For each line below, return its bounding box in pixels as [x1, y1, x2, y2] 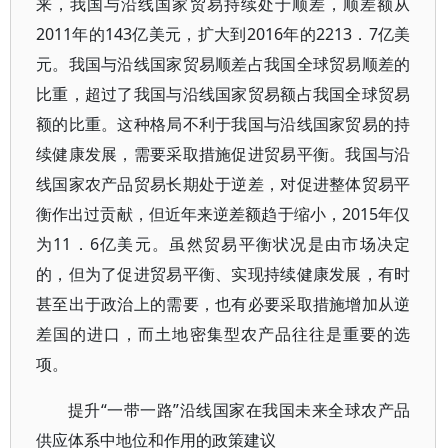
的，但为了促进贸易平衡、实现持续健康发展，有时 [36, 263, 411, 286]
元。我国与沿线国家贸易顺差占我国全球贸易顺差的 [36, 53, 411, 76]
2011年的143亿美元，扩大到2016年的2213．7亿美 [36, 23, 411, 46]
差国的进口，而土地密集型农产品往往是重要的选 [36, 323, 411, 346]
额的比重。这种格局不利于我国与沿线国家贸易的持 [36, 113, 411, 136]
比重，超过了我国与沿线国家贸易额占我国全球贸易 [36, 83, 411, 106]
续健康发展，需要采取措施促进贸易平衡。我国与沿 [36, 143, 411, 166]
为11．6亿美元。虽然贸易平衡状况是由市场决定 [36, 233, 411, 256]
